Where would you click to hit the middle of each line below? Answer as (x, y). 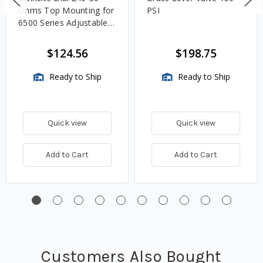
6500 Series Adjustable (63, 23)
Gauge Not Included (58, 60)
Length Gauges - (51, 35)
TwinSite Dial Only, (55, 48)
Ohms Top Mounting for (66, 11)
